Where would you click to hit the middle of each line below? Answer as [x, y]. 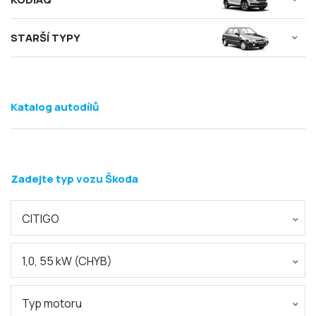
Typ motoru [52, 303]
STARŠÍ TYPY [45, 37]
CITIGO [41, 219]
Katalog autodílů [55, 107]
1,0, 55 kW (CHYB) [67, 261]
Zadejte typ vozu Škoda [74, 179]
